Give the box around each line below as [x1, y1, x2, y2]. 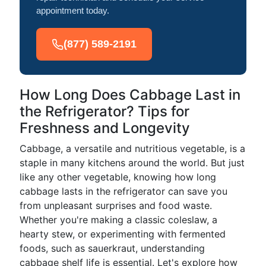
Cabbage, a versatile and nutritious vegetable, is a [20, 142, 245, 154]
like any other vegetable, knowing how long [20, 171, 216, 183]
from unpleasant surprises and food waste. [20, 199, 212, 211]
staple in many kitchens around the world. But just [20, 157, 245, 169]
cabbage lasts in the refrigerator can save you [20, 185, 227, 197]
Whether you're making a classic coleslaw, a [20, 214, 217, 226]
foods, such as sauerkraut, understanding [20, 242, 205, 254]
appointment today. [36, 5, 109, 15]
